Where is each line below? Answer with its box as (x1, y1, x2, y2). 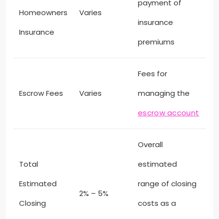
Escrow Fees (19, 88, 63, 99)
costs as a (138, 198, 176, 209)
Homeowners (19, 7, 67, 18)
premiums (138, 37, 175, 47)
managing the (138, 88, 190, 99)
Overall (138, 139, 163, 150)
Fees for (138, 68, 167, 79)
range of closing (138, 178, 197, 189)
